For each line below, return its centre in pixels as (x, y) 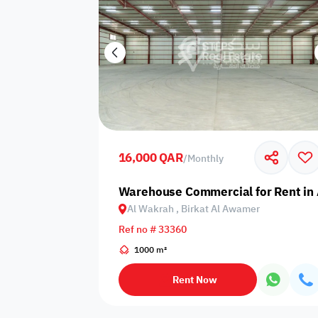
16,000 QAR (150, 158)
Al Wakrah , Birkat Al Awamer (193, 209)
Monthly (205, 158)
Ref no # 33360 (152, 229)
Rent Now (194, 280)
